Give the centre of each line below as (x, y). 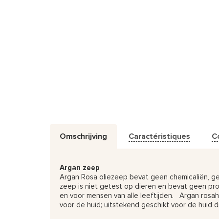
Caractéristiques (159, 137)
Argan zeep (80, 168)
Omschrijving (83, 137)
